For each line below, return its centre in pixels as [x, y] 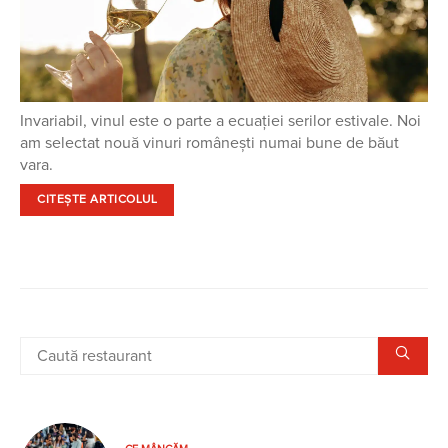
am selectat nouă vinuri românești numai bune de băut [209, 142]
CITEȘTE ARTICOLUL [97, 199]
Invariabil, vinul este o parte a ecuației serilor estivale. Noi [220, 120]
